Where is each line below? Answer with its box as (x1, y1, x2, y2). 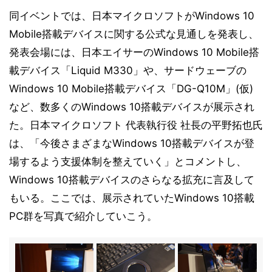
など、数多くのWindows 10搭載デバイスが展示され (9, 101, 254, 113)
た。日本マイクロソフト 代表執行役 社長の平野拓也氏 (9, 119, 263, 131)
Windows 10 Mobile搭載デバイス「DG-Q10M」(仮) (9, 83, 253, 95)
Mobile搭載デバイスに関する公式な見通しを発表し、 (9, 28, 259, 40)
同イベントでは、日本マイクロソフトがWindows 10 (9, 10, 254, 22)
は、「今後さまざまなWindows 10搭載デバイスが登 (9, 137, 254, 149)
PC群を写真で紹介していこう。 (9, 210, 157, 222)
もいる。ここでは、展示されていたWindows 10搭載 (9, 192, 254, 204)
